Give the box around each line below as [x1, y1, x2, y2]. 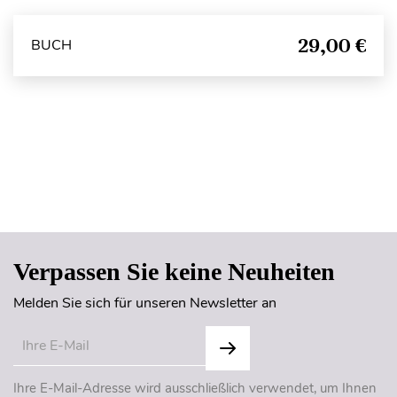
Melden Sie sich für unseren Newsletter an [13, 292, 276, 313]
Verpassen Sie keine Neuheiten [13, 257, 335, 285]
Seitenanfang [160, 190, 236, 203]
